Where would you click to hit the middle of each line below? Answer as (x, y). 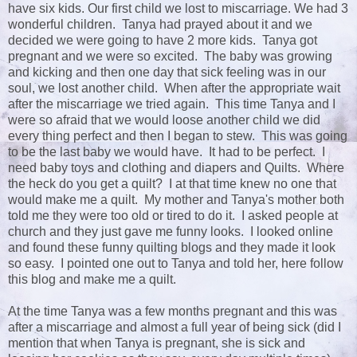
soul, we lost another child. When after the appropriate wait (174, 88)
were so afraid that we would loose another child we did (164, 120)
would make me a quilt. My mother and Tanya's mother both (176, 200)
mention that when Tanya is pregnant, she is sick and (157, 343)
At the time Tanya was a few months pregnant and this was (173, 312)
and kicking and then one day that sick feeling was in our (167, 73)
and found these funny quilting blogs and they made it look (172, 248)
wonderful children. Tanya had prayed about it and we (160, 25)
